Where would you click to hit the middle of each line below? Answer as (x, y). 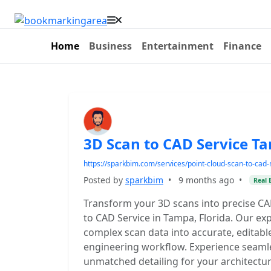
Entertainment (178, 46)
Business (110, 46)
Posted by (104, 180)
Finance (242, 46)
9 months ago (206, 180)
